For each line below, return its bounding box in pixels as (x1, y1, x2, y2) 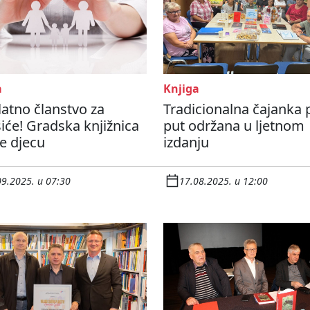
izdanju (163, 133, 209, 152)
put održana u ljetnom (163, 116, 304, 136)
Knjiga (163, 81, 199, 97)
